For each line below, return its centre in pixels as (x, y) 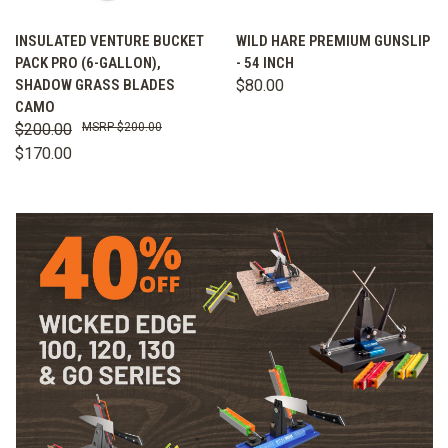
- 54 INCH (265, 62)
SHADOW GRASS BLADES (95, 84)
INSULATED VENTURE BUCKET (109, 40)
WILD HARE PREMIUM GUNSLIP (333, 40)
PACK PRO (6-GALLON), (88, 62)
